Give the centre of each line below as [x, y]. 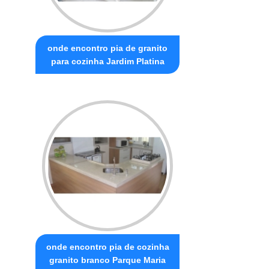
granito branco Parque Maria [108, 260]
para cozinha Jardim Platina [107, 61]
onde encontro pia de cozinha [107, 246]
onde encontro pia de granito [108, 48]
